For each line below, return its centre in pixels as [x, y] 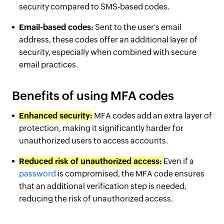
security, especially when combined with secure [108, 52]
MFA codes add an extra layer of [152, 116]
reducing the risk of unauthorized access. [96, 199]
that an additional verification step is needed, [103, 186]
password [37, 174]
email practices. [48, 65]
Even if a [178, 161]
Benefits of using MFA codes [93, 96]
